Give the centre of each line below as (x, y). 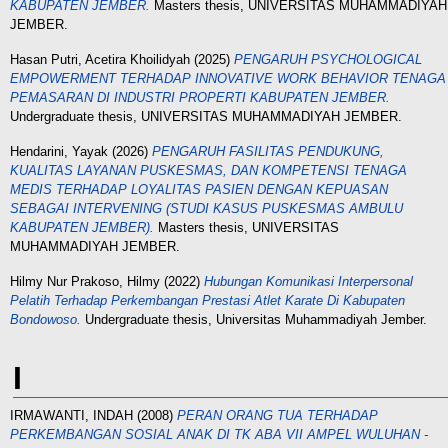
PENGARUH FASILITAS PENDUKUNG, (268, 151)
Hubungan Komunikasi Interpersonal (308, 281)
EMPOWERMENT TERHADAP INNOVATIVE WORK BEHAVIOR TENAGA (228, 78)
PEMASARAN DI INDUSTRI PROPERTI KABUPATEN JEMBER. (200, 97)
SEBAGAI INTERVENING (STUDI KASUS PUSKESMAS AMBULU (206, 208)
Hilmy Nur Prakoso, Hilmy (85, 281)
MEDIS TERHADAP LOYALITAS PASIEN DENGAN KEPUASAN (199, 189)
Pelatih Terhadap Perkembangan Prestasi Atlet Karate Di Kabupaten (207, 300)
